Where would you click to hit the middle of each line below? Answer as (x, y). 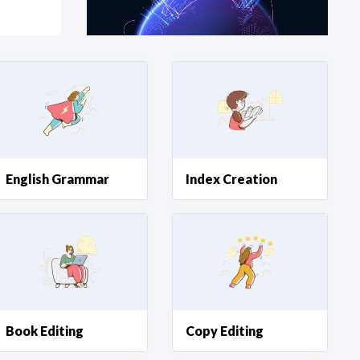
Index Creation (232, 179)
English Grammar (58, 179)
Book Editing (45, 331)
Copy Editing (225, 331)
